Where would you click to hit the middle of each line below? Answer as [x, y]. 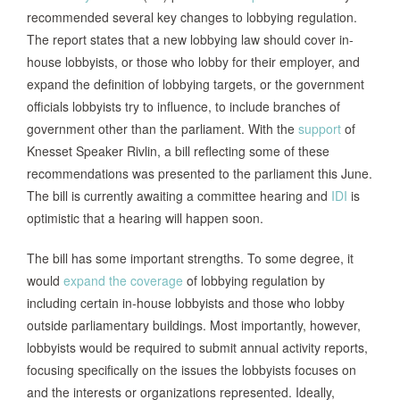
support [320, 129]
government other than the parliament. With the [162, 129]
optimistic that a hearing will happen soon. [145, 218]
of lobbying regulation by [254, 281]
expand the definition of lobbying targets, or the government [196, 84]
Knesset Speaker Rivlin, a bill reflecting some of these [178, 151]
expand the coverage [123, 281]
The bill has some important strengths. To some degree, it [190, 258]
